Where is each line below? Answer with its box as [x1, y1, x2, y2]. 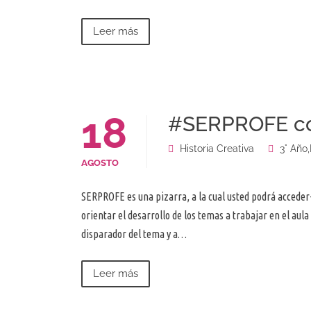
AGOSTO [81, 158, 119, 169]
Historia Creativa [180, 143, 254, 155]
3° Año [280, 143, 308, 155]
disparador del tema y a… [81, 228, 187, 241]
